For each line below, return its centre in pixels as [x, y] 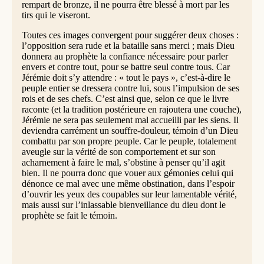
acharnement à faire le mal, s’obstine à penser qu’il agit [123, 162]
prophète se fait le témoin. [69, 215]
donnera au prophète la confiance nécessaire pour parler [125, 56]
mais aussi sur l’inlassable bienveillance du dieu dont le [123, 204]
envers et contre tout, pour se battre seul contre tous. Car [126, 67]
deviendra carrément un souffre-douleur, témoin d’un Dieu [130, 130]
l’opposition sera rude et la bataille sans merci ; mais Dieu [128, 45]
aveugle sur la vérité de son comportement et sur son [118, 151]
